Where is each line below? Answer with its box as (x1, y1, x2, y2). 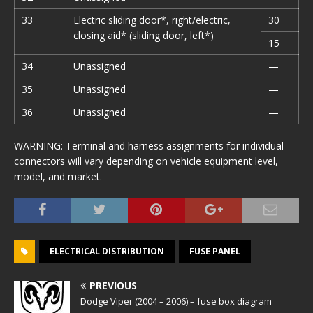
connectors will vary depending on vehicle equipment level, (14, 154, 278, 168)
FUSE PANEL (189, 245, 240, 257)
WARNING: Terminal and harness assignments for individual (14, 139, 284, 152)
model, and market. (14, 170, 102, 183)
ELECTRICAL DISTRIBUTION (50, 245, 164, 257)
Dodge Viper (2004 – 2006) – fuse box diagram (80, 295, 272, 307)
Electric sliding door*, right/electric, (73, 13, 231, 27)
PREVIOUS (89, 279, 137, 292)
